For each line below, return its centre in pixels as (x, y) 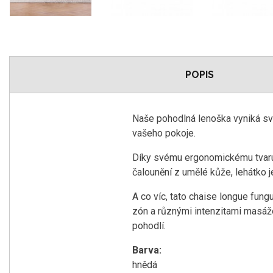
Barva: (147, 250)
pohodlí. (149, 226)
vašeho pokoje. (164, 133)
